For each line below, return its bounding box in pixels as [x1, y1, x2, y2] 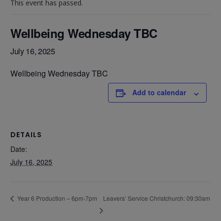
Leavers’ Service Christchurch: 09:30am [103, 193, 210, 202]
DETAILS [10, 130, 42, 140]
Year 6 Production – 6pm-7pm [16, 194, 97, 203]
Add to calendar [132, 87, 186, 98]
